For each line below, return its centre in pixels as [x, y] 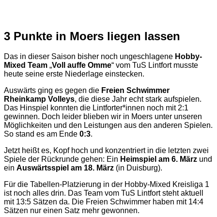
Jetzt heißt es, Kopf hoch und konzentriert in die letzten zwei [106, 151]
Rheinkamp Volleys [39, 99]
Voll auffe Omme [82, 65]
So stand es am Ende [42, 134]
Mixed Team [26, 65]
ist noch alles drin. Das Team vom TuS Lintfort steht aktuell [104, 193]
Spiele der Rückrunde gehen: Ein [62, 159]
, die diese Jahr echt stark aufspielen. [138, 99]
